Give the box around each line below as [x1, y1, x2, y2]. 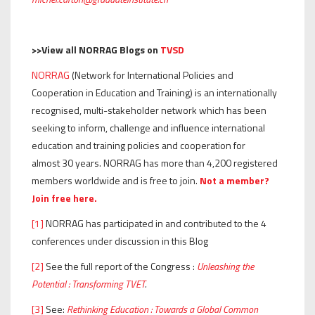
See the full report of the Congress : [44, 258, 197, 274]
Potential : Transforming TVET [32, 276, 145, 291]
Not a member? [200, 172, 269, 188]
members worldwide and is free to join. [32, 172, 200, 188]
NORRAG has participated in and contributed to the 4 [44, 215, 266, 231]
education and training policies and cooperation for [32, 137, 245, 153]
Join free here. [32, 190, 97, 205]
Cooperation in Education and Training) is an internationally [32, 84, 277, 100]
